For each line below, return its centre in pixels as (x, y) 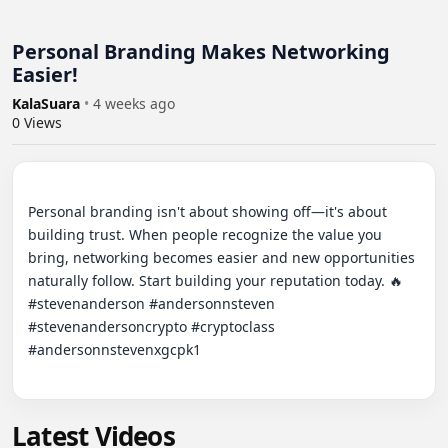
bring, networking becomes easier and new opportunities (221, 258)
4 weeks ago (134, 104)
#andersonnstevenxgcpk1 (114, 350)
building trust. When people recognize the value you (205, 235)
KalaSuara (48, 104)
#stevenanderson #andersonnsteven (151, 304)
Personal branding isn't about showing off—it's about (207, 212)
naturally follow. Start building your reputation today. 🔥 (215, 281)
